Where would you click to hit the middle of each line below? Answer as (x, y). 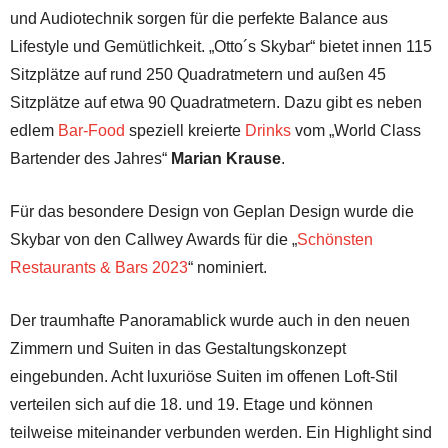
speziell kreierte (185, 130)
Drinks (268, 130)
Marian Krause (226, 158)
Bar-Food (91, 130)
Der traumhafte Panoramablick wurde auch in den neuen (210, 320)
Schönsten (335, 239)
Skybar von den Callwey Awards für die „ (153, 239)
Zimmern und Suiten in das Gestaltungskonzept (178, 348)
